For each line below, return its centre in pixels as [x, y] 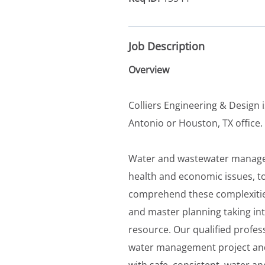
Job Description [167, 46]
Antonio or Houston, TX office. [195, 123]
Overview [149, 70]
